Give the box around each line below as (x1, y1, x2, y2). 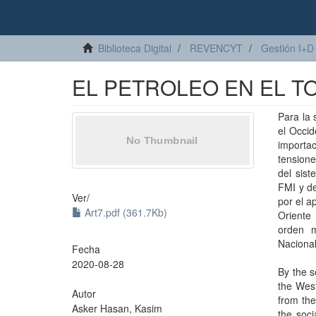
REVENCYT (190, 41, 243, 55)
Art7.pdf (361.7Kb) (82, 205, 167, 219)
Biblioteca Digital (98, 41, 171, 55)
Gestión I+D (261, 41, 314, 55)
